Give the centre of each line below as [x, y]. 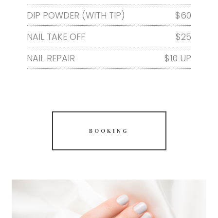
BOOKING [109, 131]
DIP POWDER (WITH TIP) [76, 15]
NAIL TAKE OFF [56, 36]
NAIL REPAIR [51, 58]
